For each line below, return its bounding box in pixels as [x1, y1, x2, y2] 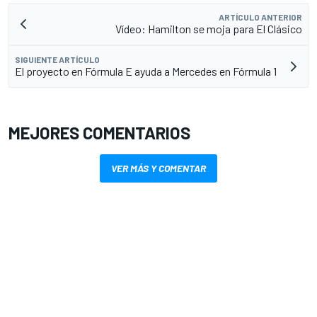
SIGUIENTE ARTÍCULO [15, 54, 100, 64]
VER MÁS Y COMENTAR [111, 161, 206, 174]
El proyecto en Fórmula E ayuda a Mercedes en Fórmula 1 [15, 64, 277, 78]
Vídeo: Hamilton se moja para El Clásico [115, 21, 302, 35]
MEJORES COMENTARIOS [8, 122, 190, 143]
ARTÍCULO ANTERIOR [219, 11, 302, 22]
